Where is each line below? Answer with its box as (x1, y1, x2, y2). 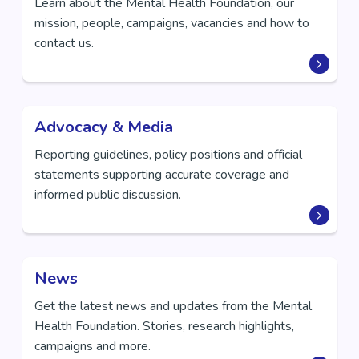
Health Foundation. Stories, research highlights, (34, 317, 294, 335)
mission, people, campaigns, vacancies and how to (34, 14, 309, 32)
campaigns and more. (34, 337, 151, 355)
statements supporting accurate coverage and (34, 166, 289, 184)
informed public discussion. (34, 186, 181, 204)
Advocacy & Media (34, 116, 173, 138)
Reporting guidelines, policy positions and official (34, 146, 303, 163)
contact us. (34, 34, 94, 52)
